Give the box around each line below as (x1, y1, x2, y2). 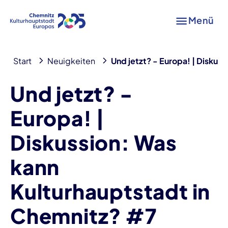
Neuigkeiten (47, 55, 95, 66)
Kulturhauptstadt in (10, 178, 211, 204)
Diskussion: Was (10, 129, 177, 155)
